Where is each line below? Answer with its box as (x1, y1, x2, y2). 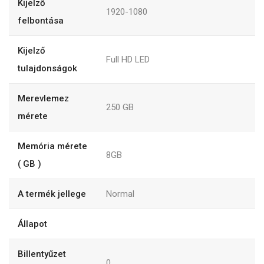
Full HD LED (106, 54, 150, 65)
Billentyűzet (18, 249, 66, 260)
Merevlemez (18, 93, 69, 104)
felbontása (18, 15, 64, 27)
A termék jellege (18, 189, 86, 200)
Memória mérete (18, 141, 87, 152)
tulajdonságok (18, 63, 77, 74)
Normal (106, 189, 134, 200)
